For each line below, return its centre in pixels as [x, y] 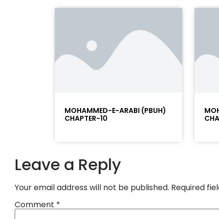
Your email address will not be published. [92, 188]
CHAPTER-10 [86, 119]
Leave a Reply [68, 165]
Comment [35, 204]
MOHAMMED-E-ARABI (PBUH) [115, 111]
